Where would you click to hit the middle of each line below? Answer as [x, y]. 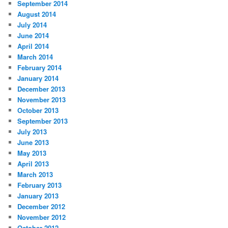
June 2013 [33, 142]
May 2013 [32, 153]
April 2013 [33, 164]
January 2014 [38, 78]
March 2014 [35, 57]
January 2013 [38, 196]
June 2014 [33, 36]
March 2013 [35, 175]
